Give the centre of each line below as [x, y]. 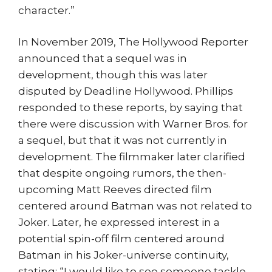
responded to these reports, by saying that [131, 107]
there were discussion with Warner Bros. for [133, 124]
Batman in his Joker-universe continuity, [124, 255]
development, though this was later [113, 75]
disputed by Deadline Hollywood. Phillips [126, 91]
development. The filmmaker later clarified [132, 157]
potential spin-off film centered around [121, 239]
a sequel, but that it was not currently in [123, 140]
